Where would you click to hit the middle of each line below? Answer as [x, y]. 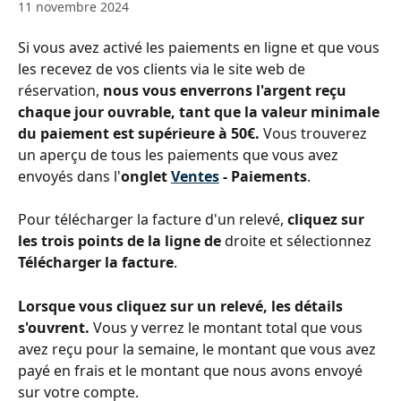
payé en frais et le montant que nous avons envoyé [192, 370]
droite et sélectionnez [300, 241]
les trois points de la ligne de [121, 241]
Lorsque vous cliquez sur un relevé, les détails [182, 306]
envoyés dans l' [69, 176]
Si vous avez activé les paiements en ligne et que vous [200, 47]
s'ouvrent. [55, 327]
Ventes [195, 176]
